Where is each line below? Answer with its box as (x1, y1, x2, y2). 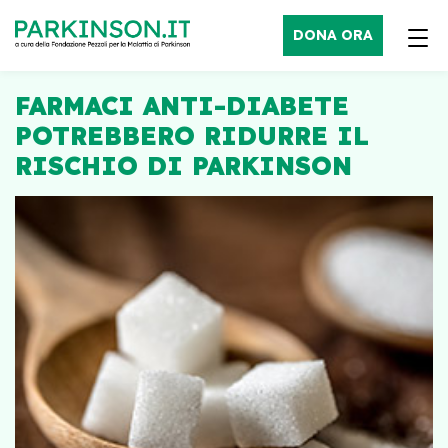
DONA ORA (293, 26, 373, 44)
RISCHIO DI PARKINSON (15, 150, 352, 181)
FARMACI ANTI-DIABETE (15, 90, 349, 121)
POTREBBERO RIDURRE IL (15, 120, 369, 151)
